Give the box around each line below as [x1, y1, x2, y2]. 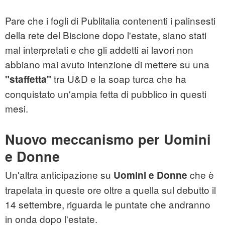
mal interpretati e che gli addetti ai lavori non [5, 43, 193, 57]
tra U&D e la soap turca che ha [51, 72, 186, 86]
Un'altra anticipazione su [5, 168, 114, 182]
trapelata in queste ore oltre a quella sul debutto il [5, 183, 216, 197]
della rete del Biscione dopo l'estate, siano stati [5, 28, 206, 42]
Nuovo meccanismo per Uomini [5, 130, 211, 149]
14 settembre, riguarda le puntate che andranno [5, 197, 210, 211]
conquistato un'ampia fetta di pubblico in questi [5, 87, 206, 101]
